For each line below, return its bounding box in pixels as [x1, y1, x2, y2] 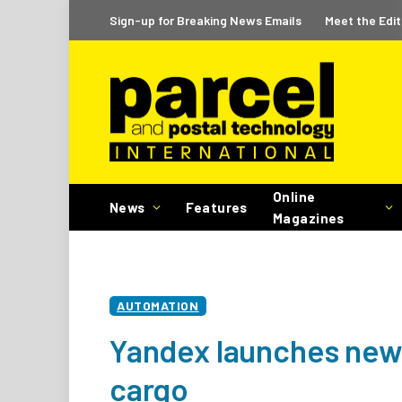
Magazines [272, 210, 345, 226]
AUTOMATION [117, 298, 199, 313]
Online [272, 188, 316, 205]
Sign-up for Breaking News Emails [109, 12, 301, 28]
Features [186, 199, 248, 215]
